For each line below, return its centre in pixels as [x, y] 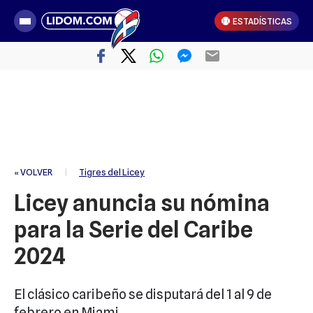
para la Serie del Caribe [133, 230]
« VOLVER [33, 172]
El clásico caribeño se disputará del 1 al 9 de [143, 294]
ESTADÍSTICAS [262, 21]
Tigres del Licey [112, 172]
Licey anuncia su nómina [142, 203]
